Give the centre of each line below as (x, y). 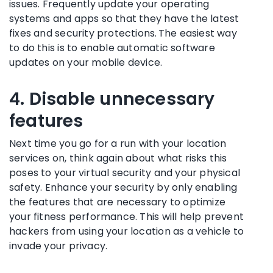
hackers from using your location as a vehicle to (127, 231)
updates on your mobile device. (86, 62)
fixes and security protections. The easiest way (123, 33)
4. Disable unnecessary (112, 99)
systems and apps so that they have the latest (124, 18)
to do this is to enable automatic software (112, 48)
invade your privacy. (58, 246)
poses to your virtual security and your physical (125, 172)
